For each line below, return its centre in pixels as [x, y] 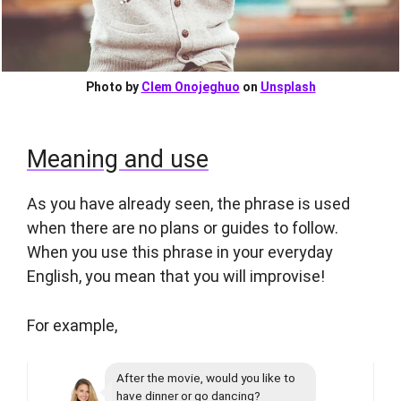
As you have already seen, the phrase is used [188, 204]
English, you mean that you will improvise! [176, 277]
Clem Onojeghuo [190, 87]
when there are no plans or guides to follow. [183, 228]
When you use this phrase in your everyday [180, 252]
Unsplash [288, 87]
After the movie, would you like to [206, 378]
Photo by [113, 87]
